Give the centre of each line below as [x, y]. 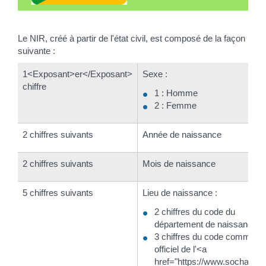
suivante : [37, 50]
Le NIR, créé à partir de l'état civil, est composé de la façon [132, 38]
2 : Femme [175, 105]
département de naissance [206, 224]
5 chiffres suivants [58, 193]
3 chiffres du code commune [210, 236]
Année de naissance [182, 134]
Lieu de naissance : [180, 193]
